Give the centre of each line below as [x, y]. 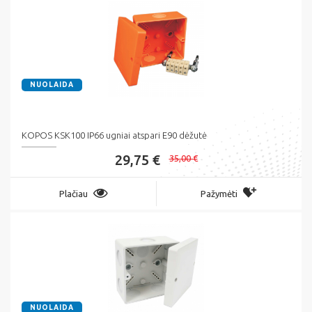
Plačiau [73, 194]
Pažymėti [219, 194]
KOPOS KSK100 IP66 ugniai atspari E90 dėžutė [114, 135]
